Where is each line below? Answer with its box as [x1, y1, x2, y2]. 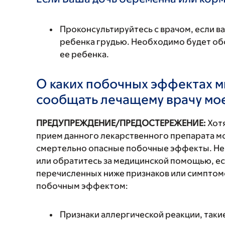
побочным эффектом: [36, 181, 128, 191]
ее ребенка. [60, 49, 109, 59]
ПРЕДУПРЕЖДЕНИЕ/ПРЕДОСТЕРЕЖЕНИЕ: [36, 118, 206, 128]
